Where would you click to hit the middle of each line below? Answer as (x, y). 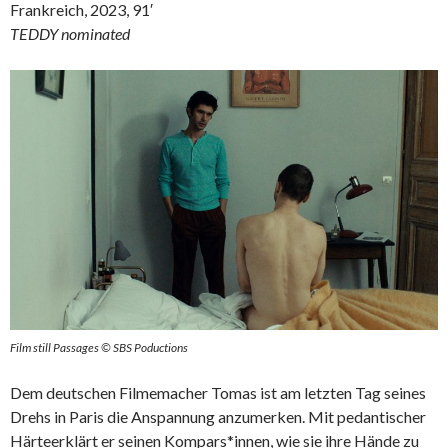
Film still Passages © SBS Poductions (99, 348)
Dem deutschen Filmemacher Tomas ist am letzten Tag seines (218, 393)
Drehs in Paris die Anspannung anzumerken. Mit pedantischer (218, 417)
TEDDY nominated (70, 34)
